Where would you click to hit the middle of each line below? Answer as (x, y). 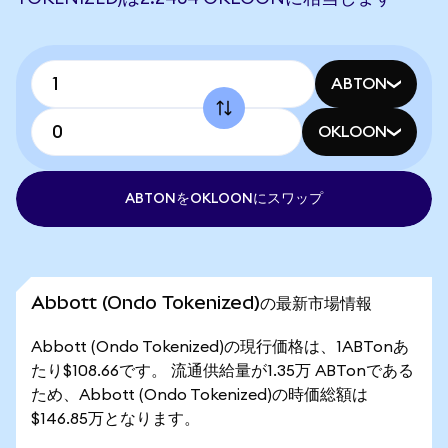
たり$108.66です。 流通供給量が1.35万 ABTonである (222, 371)
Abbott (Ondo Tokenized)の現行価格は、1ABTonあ (220, 347)
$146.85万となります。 (115, 419)
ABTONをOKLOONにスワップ (224, 199)
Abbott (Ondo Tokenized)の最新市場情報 (201, 302)
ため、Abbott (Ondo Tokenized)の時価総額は (199, 395)
